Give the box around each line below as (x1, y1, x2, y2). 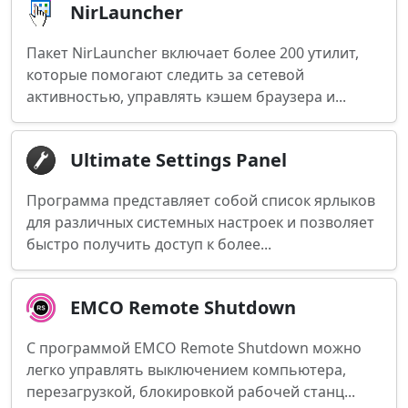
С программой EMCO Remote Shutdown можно (26, 338, 362, 358)
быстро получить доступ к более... (26, 234, 271, 254)
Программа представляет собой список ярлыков (26, 190, 375, 210)
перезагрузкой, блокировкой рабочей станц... (26, 382, 355, 402)
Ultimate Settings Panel (70, 148, 287, 172)
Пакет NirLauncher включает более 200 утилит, (26, 43, 359, 63)
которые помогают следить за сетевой (26, 65, 304, 85)
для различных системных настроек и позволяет (26, 212, 374, 232)
